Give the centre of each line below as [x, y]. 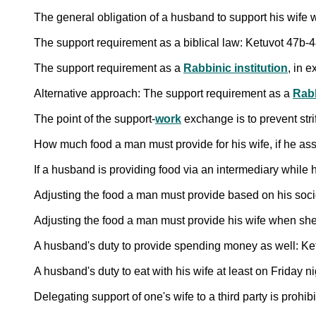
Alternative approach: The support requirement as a [163, 93]
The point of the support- [95, 119]
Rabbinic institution [236, 68]
